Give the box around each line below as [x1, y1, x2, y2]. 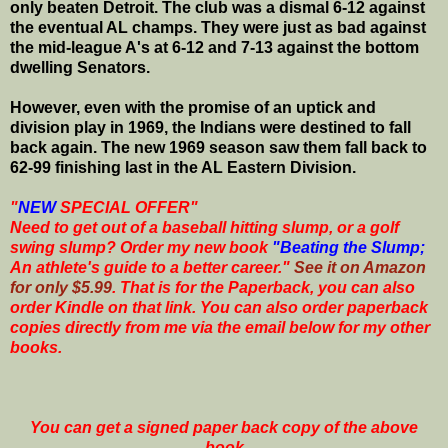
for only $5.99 [10, 279, 112, 297]
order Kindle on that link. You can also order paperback [10, 299, 428, 317]
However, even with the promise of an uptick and [10, 99, 376, 117]
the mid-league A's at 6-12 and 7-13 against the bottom [10, 39, 419, 57]
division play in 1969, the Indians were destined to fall [10, 119, 411, 137]
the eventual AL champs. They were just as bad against [10, 19, 426, 37]
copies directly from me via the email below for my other [10, 319, 430, 337]
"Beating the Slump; [272, 239, 425, 257]
